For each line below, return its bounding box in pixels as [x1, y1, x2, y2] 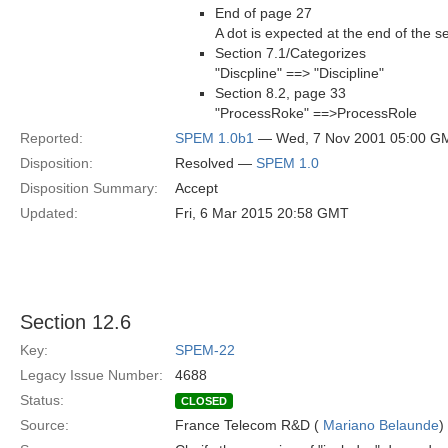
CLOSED [181, 395, 227, 407]
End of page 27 [215, 5, 312, 21]
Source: [20, 417, 69, 433]
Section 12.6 [20, 311, 131, 333]
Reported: [20, 130, 83, 146]
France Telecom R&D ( [175, 417, 323, 433]
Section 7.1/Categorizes [215, 45, 366, 61]
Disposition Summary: [20, 180, 158, 196]
